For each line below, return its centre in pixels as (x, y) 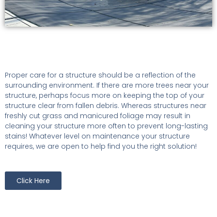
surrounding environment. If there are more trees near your (107, 85)
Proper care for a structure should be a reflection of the (100, 75)
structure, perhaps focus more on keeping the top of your (105, 95)
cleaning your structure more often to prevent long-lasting (106, 126)
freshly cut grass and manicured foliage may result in (98, 116)
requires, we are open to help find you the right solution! (101, 146)
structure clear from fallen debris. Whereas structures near (106, 105)
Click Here (33, 180)
